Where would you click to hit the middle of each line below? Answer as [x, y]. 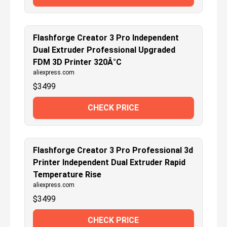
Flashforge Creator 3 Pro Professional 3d [113, 150]
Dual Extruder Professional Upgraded [104, 50]
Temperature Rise [67, 174]
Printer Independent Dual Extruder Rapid [109, 162]
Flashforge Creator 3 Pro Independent [106, 37]
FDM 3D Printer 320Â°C [77, 62]
